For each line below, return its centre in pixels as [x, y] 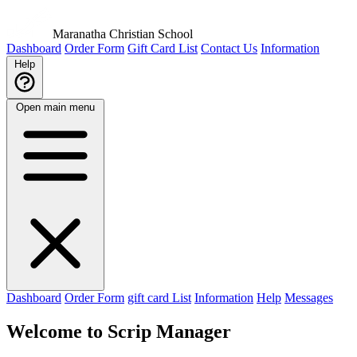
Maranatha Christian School [123, 34]
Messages [309, 298]
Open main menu [55, 107]
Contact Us [229, 48]
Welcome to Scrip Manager [119, 331]
